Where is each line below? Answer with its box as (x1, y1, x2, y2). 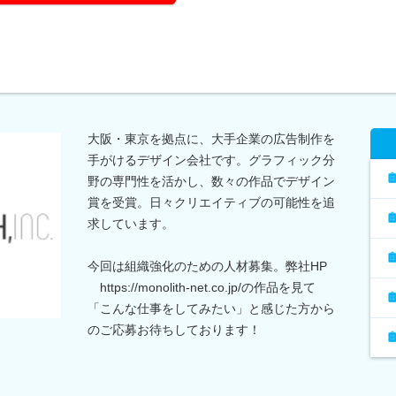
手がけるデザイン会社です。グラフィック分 (88, 152, 335, 167)
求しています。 (88, 216, 174, 231)
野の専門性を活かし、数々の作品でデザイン (88, 173, 335, 188)
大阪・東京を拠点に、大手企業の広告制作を (88, 131, 335, 146)
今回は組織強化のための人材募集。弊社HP (88, 258, 327, 273)
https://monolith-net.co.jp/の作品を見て (88, 279, 316, 294)
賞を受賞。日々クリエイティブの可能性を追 (88, 194, 335, 209)
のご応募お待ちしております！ (88, 322, 261, 337)
